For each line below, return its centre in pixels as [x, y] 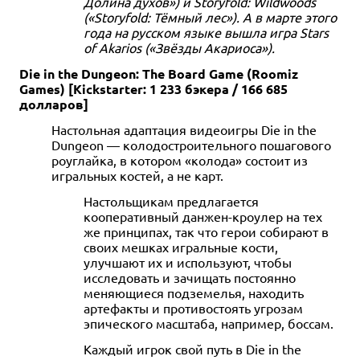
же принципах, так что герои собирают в [206, 231]
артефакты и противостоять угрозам [193, 307]
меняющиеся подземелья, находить [194, 292]
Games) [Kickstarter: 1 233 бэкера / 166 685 [153, 88]
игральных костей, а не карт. [137, 175]
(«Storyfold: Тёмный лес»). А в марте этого [210, 16]
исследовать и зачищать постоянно [190, 277]
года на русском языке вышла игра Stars [206, 32]
